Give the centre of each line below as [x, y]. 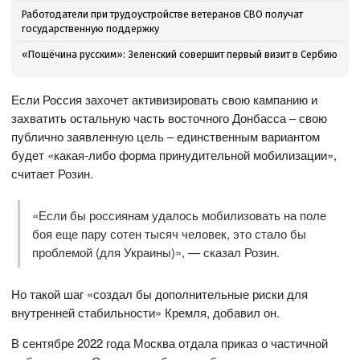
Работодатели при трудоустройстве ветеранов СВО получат [162, 14]
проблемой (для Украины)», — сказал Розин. [155, 252]
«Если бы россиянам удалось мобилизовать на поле [179, 215]
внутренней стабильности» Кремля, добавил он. [146, 313]
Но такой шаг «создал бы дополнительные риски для [160, 294]
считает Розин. [53, 173]
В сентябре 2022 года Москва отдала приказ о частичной [170, 343]
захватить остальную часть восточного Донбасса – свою [170, 117]
